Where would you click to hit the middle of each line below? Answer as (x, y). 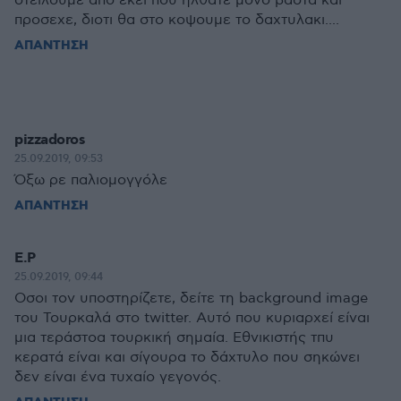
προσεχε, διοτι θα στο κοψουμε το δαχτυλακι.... (177, 20)
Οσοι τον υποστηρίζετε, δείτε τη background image (191, 299)
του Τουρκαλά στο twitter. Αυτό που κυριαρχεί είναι (192, 318)
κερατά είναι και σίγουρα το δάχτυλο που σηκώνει (187, 358)
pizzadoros (50, 140)
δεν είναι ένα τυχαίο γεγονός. (118, 377)
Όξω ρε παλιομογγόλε (91, 180)
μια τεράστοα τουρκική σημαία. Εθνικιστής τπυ (174, 338)
